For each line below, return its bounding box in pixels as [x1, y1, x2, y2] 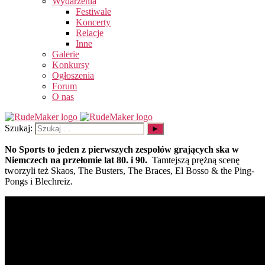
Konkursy [52, 59, 89, 70]
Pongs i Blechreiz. [5, 176, 73, 186]
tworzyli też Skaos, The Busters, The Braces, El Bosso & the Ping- [5, 165, 254, 176]
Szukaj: [5, 122, 33, 133]
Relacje [76, 27, 104, 38]
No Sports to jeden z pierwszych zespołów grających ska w [5, 144, 239, 154]
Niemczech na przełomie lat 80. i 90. [5, 154, 147, 165]
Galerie [52, 49, 79, 59]
